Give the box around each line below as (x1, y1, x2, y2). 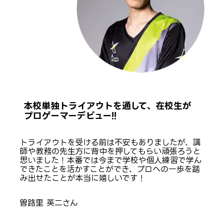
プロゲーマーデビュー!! (23, 110, 116, 120)
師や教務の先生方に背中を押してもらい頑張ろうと (19, 147, 201, 156)
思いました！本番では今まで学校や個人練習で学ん (19, 156, 202, 165)
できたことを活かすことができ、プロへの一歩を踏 (19, 165, 200, 174)
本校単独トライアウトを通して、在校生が (23, 100, 191, 111)
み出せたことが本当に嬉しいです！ (19, 173, 146, 183)
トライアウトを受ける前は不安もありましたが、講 (19, 138, 201, 147)
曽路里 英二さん (19, 198, 78, 208)
